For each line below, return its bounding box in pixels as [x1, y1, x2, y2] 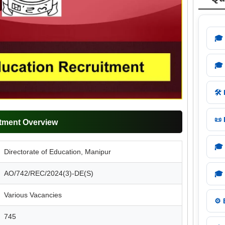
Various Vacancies [4, 190, 62, 199]
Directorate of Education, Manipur [4, 147, 111, 156]
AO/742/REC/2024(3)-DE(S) [4, 169, 93, 177]
